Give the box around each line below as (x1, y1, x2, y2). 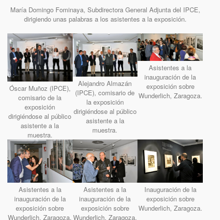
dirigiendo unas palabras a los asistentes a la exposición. (24, 14, 187, 24)
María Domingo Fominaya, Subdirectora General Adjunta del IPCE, (10, 5, 200, 15)
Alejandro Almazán (78, 78, 132, 88)
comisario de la (18, 93, 62, 103)
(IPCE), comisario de (75, 87, 135, 97)
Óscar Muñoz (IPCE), (9, 83, 71, 93)
